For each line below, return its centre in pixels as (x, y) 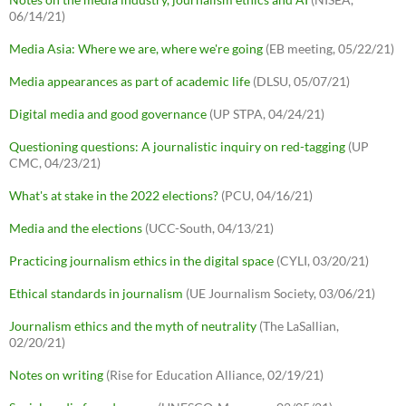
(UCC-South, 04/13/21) (208, 228)
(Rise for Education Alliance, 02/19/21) (213, 375)
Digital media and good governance (108, 114)
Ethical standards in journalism (96, 294)
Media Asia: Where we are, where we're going (136, 49)
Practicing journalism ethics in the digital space (141, 261)
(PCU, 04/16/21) (266, 196)
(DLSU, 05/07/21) (300, 82)
